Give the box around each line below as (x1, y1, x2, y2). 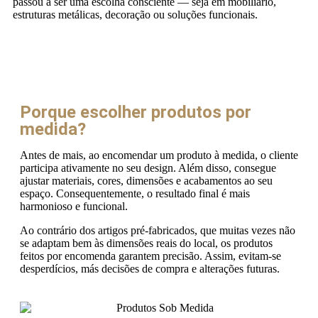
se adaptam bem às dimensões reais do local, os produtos (20, 237, 273, 249)
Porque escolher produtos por (20, 102, 251, 122)
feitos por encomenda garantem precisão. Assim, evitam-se (20, 250, 281, 262)
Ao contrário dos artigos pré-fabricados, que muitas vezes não (20, 224, 295, 236)
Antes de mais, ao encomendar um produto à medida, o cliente (20, 149, 298, 161)
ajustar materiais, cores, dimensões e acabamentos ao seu (20, 175, 273, 187)
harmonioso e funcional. (20, 200, 128, 212)
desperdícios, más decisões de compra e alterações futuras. (20, 263, 280, 275)
